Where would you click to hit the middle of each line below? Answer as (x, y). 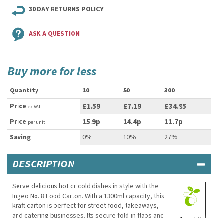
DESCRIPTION (43, 164)
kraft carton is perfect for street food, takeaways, (85, 206)
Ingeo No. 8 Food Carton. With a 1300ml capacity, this (88, 196)
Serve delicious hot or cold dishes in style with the (85, 186)
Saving (20, 137)
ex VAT (34, 106)
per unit (36, 122)
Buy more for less (52, 72)
